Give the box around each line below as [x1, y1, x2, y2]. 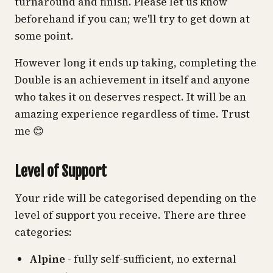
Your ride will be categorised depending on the [15, 190, 257, 205]
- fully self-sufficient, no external [65, 251, 236, 266]
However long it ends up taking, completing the [15, 55, 257, 70]
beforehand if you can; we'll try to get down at [15, 11, 250, 26]
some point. [15, 28, 74, 43]
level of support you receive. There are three [15, 207, 246, 222]
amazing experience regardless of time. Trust [15, 106, 250, 121]
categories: [15, 224, 72, 239]
